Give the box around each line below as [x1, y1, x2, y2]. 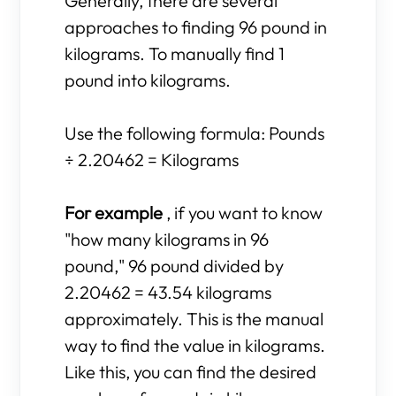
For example [65, 202, 167, 224]
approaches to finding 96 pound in [65, 16, 328, 38]
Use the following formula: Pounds [65, 122, 325, 144]
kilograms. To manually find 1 [65, 42, 286, 65]
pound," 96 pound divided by [65, 255, 285, 277]
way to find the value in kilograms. [65, 334, 326, 356]
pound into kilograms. [65, 69, 232, 91]
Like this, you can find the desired [65, 361, 317, 383]
